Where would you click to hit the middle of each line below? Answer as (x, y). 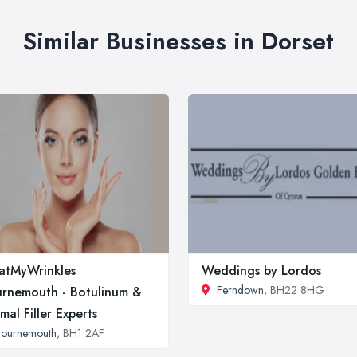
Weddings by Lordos (261, 270)
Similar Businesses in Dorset (178, 41)
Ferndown (240, 290)
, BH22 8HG (294, 290)
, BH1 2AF (80, 333)
